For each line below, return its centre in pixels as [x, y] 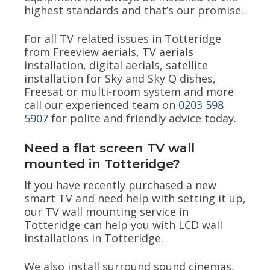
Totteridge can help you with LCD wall [123, 224]
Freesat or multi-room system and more [129, 92]
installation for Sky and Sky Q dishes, [120, 79]
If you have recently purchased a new [120, 185]
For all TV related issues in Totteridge [123, 39]
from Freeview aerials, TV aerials [109, 52]
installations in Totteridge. [94, 238]
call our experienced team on [101, 105]
